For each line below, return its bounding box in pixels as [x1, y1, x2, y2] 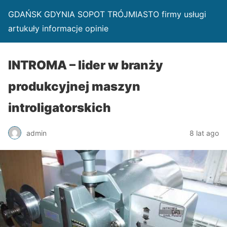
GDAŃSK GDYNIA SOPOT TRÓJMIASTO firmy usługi [8, 9, 206, 19]
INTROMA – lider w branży [8, 58, 163, 72]
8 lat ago [190, 128, 219, 137]
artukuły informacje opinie [8, 23, 108, 33]
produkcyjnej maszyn [8, 79, 140, 94]
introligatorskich [8, 100, 111, 115]
